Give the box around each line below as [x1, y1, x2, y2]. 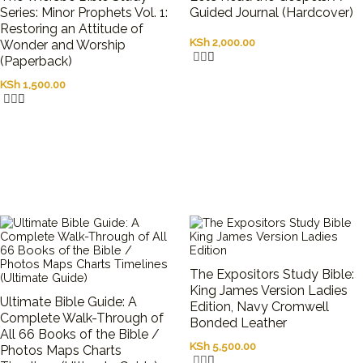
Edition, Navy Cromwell [190, 298, 329, 314]
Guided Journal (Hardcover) [190, 4, 353, 20]
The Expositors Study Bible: [190, 266, 354, 282]
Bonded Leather [190, 314, 287, 331]
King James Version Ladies [190, 282, 348, 298]
